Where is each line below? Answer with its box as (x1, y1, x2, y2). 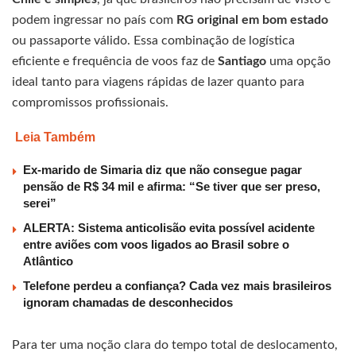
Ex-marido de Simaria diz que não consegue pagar (23, 163, 302, 177)
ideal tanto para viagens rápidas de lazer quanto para (12, 75, 304, 89)
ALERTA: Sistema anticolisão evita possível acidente (23, 221, 315, 235)
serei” (23, 196, 56, 211)
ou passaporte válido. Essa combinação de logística (12, 34, 295, 48)
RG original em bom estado (176, 14, 328, 27)
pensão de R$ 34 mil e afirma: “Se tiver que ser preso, (23, 180, 320, 194)
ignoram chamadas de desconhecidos (23, 296, 233, 310)
